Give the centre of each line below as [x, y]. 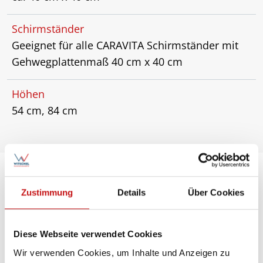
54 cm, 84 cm [45, 111]
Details [131, 193]
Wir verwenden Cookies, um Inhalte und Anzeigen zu [122, 252]
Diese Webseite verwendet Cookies [88, 234]
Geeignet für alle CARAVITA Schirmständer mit [125, 45]
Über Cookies [216, 193]
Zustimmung [47, 193]
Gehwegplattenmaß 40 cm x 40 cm [97, 62]
